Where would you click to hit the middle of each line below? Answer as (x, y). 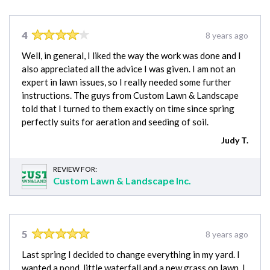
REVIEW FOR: (75, 169)
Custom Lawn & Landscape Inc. (122, 180)
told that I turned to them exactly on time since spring (128, 108)
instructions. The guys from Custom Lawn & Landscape (130, 95)
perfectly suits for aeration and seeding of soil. (115, 121)
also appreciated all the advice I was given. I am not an (129, 68)
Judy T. (235, 140)
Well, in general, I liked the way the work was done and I (131, 55)
